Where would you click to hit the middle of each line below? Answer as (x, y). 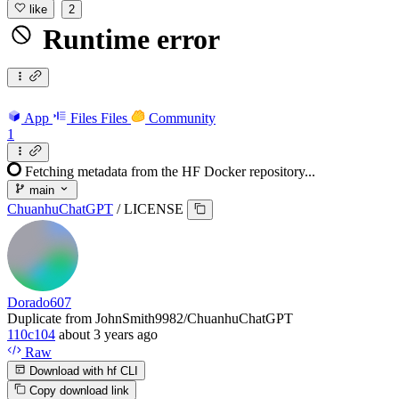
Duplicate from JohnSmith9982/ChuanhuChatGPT (150, 318)
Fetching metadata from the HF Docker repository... (170, 171)
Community (182, 118)
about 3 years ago (108, 334)
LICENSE (154, 209)
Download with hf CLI (82, 370)
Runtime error (128, 40)
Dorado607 (39, 302)
